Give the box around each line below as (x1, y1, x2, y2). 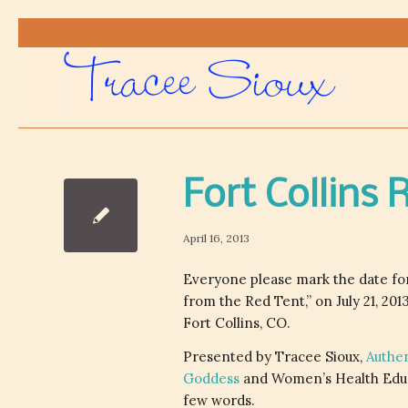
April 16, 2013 (183, 231, 250, 245)
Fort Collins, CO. (183, 313, 291, 331)
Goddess (183, 369, 240, 387)
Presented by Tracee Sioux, (183, 347, 366, 365)
